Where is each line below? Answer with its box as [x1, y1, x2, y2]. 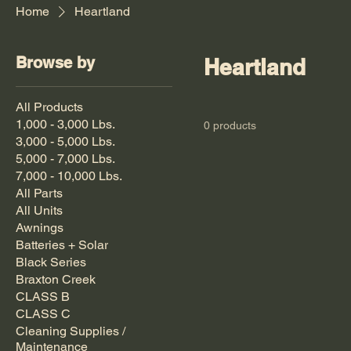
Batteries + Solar [16, 237, 108, 252]
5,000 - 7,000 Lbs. [16, 151, 115, 166]
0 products [204, 119, 256, 132]
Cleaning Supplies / [16, 324, 125, 338]
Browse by [16, 53, 95, 72]
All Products [16, 100, 83, 114]
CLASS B [16, 289, 70, 304]
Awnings [16, 220, 63, 235]
